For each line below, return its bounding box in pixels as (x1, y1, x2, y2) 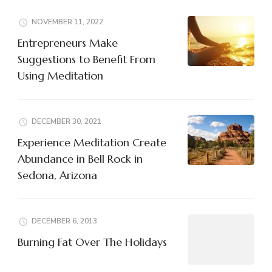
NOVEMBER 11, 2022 (32, 17, 103, 27)
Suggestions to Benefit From (18, 52, 155, 67)
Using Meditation (18, 69, 103, 83)
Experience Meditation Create (18, 135, 166, 150)
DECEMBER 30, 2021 (32, 117, 101, 127)
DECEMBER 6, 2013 (32, 216, 97, 226)
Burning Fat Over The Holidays (18, 235, 167, 250)
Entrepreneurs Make (18, 36, 118, 50)
